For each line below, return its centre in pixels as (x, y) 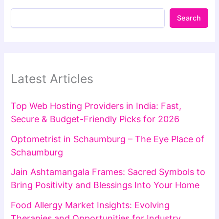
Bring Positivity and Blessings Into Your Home (105, 185)
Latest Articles (52, 78)
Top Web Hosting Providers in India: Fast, (96, 106)
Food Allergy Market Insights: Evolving (90, 205)
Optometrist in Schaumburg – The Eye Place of (108, 139)
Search (189, 18)
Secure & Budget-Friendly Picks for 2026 (95, 119)
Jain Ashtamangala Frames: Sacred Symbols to (108, 172)
